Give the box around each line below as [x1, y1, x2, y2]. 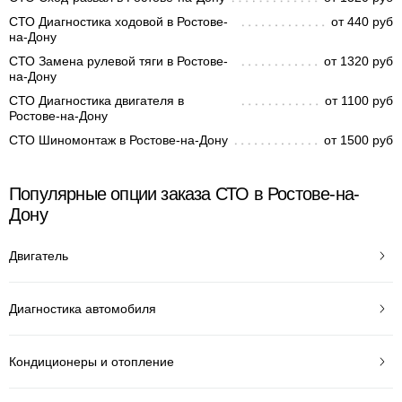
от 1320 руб [324, 54, 393, 68]
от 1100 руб [325, 93, 393, 108]
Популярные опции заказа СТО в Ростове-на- [9, 184, 360, 204]
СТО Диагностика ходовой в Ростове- [9, 14, 228, 29]
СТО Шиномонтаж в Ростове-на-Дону [9, 133, 228, 147]
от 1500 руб [324, 133, 393, 147]
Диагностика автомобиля [9, 301, 156, 316]
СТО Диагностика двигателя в [9, 93, 184, 108]
